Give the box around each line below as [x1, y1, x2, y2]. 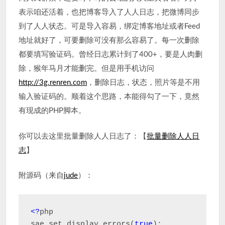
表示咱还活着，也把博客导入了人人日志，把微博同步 [19, 9, 200, 16]
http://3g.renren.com [19, 79, 87, 86]
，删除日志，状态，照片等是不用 [87, 79, 200, 86]
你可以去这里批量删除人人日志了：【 [19, 132, 147, 140]
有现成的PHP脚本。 [19, 107, 86, 115]
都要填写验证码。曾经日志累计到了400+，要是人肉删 [19, 51, 203, 58]
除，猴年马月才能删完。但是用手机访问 [19, 65, 155, 72]
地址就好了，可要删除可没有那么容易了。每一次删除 [19, 37, 200, 44]
